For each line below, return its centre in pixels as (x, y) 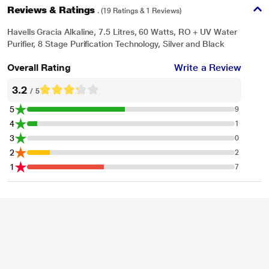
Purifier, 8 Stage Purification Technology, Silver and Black (116, 44)
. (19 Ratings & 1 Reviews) (139, 11)
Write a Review (208, 68)
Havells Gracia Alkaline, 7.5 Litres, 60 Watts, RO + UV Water (122, 32)
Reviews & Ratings (53, 10)
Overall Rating (39, 67)
